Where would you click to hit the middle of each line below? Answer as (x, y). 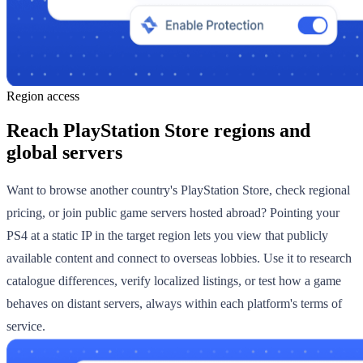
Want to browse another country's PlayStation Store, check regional (178, 190)
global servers (64, 152)
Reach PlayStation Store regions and (158, 130)
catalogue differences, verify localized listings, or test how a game (174, 281)
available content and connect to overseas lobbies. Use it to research (179, 258)
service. (26, 327)
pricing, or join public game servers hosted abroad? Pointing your (173, 213)
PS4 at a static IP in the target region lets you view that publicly (167, 236)
